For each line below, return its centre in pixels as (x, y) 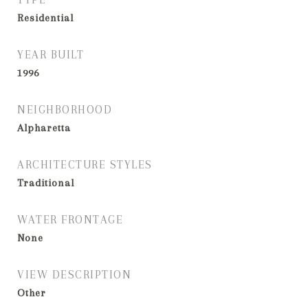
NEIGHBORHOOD (65, 110)
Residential (45, 18)
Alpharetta (44, 128)
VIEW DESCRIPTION (74, 275)
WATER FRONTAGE (70, 220)
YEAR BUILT (51, 55)
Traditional (46, 183)
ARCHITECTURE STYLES (85, 165)
